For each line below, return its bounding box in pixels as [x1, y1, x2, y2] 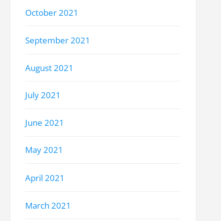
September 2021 [25, 34, 91, 46]
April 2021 [25, 172, 65, 184]
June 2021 [25, 117, 65, 129]
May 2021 [25, 144, 64, 156]
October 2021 [25, 7, 79, 19]
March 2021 [25, 199, 72, 211]
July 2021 [25, 89, 61, 101]
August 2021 [25, 62, 74, 74]
